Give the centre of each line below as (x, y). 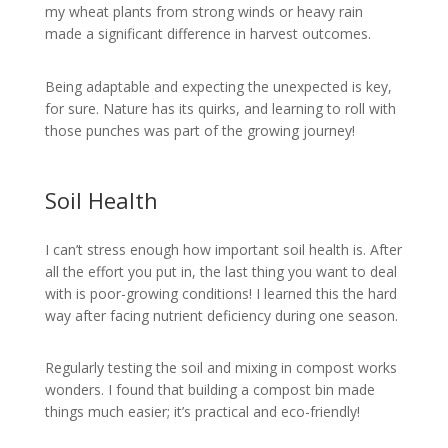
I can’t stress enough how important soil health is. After (223, 249)
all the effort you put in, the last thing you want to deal (220, 271)
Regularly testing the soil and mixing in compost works (220, 368)
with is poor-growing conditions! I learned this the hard (220, 293)
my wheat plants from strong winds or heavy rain (203, 12)
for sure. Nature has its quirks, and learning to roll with (220, 109)
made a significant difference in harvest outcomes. (207, 34)
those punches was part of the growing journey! (199, 131)
